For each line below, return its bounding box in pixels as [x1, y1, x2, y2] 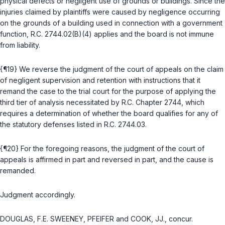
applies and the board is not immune [92, 30, 214, 39]
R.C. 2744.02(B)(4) [31, 30, 92, 39]
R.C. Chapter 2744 [122, 98, 181, 107]
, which [181, 98, 204, 107]
